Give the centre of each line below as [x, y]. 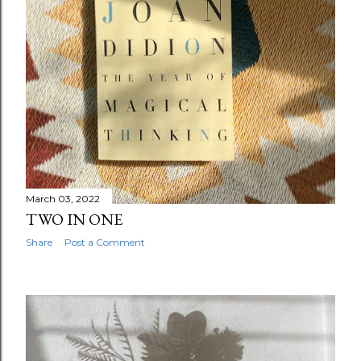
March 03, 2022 [63, 198]
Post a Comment [105, 242]
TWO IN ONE [74, 219]
